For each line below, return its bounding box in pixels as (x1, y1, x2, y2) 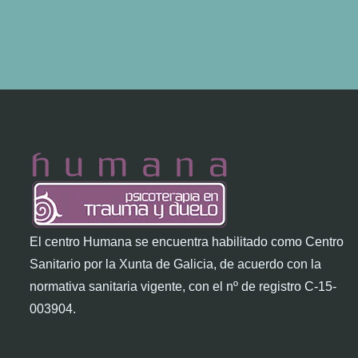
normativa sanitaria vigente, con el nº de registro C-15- (30, 280, 336, 294)
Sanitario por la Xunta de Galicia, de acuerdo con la (30, 257, 321, 272)
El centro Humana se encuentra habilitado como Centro (30, 235, 344, 249)
